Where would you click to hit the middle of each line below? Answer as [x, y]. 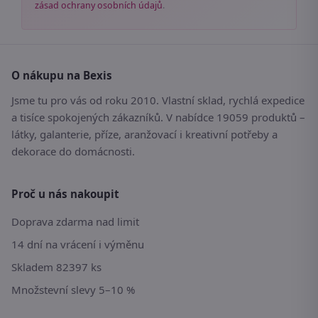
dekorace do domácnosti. [73, 152]
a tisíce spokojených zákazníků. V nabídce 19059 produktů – [158, 117]
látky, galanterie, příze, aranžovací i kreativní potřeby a [144, 135]
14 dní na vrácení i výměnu [78, 245]
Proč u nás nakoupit [65, 194]
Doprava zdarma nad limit [75, 222]
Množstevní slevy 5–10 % [73, 290]
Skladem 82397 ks [56, 267]
